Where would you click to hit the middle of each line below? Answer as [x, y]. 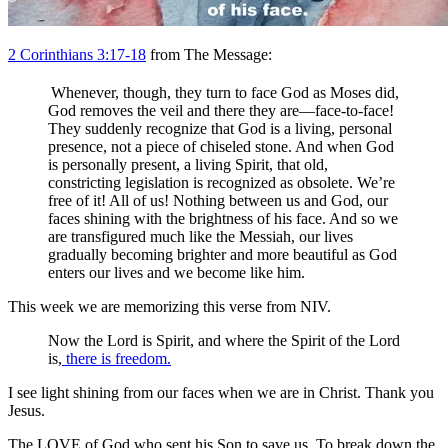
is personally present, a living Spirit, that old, [188, 165]
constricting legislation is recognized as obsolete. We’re [221, 183]
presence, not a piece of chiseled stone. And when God [221, 147]
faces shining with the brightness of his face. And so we [223, 219]
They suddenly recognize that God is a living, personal [220, 129]
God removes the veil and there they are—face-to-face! [221, 111]
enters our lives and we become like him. [176, 273]
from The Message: [209, 54]
